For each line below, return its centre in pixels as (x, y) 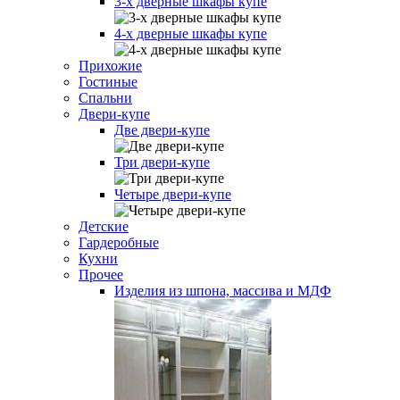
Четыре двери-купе (173, 194)
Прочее (101, 275)
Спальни (105, 98)
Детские (104, 226)
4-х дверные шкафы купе (191, 33)
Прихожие (110, 66)
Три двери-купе (162, 162)
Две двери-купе (162, 130)
